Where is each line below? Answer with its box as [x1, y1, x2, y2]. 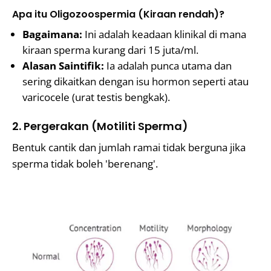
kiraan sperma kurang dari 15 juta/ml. [22, 43, 198, 57]
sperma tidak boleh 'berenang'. [12, 157, 158, 171]
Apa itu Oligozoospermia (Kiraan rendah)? [12, 7, 224, 21]
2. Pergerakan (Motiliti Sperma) [12, 119, 188, 134]
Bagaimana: [22, 27, 82, 41]
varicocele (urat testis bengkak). [22, 90, 170, 104]
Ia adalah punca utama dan [104, 59, 232, 73]
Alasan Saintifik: [22, 59, 104, 73]
